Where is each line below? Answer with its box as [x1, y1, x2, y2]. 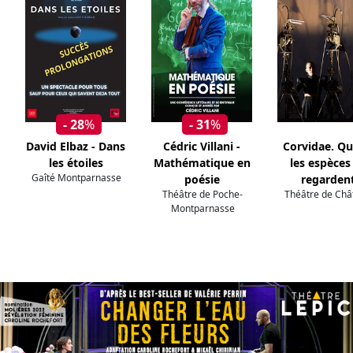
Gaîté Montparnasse [32, 171, 121, 185]
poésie [184, 172, 220, 188]
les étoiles [48, 155, 103, 171]
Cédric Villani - [163, 139, 240, 154]
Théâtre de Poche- [162, 188, 243, 202]
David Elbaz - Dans [26, 139, 125, 154]
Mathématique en [153, 155, 251, 171]
